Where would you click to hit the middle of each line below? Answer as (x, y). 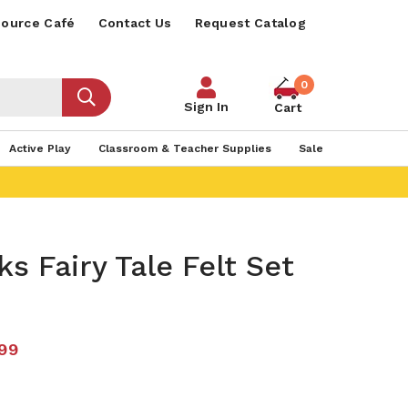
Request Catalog (250, 23)
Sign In (206, 107)
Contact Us (135, 23)
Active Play (40, 148)
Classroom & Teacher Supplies (184, 148)
